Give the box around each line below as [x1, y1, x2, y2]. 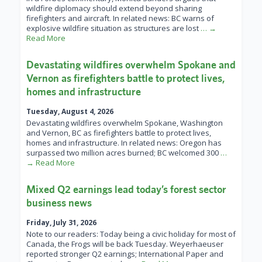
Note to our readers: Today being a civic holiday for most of [26, 229, 236, 240]
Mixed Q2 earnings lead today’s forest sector [26, 183, 226, 196]
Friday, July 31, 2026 [26, 218, 96, 228]
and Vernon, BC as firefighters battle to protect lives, [26, 127, 211, 139]
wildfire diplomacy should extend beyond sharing [26, 3, 202, 14]
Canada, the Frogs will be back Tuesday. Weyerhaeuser [26, 239, 223, 250]
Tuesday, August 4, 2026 [26, 106, 113, 117]
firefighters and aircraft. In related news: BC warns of [26, 13, 214, 24]
